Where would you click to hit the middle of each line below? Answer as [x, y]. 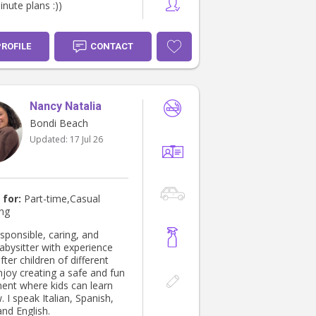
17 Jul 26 [86, 140]
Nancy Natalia [66, 107]
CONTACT [112, 47]
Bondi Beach [59, 123]
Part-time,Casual [61, 199]
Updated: [50, 140]
